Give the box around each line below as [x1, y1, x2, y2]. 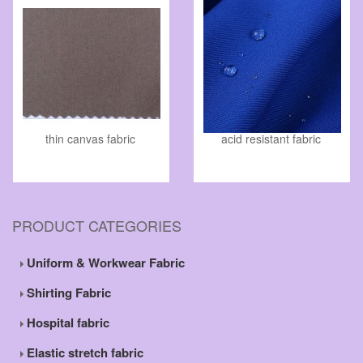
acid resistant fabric [221, 130, 321, 147]
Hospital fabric [23, 314, 109, 332]
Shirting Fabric [23, 284, 111, 302]
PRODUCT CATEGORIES [12, 215, 181, 237]
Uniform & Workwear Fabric [23, 254, 185, 272]
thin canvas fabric [45, 130, 135, 147]
